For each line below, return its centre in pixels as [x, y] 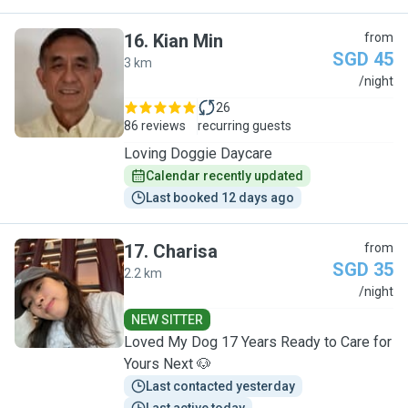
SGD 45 [363, 59]
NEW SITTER [167, 320]
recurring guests [245, 126]
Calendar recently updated [224, 176]
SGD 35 [363, 270]
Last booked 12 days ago [220, 198]
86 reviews [155, 126]
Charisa [185, 251]
